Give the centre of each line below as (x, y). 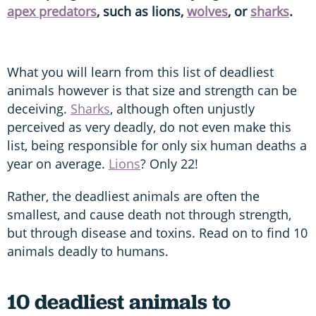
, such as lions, (142, 11)
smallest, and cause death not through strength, (149, 214)
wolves (207, 11)
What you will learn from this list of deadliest (140, 72)
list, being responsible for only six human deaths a (157, 145)
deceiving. (39, 108)
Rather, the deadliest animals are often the (133, 196)
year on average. (58, 163)
